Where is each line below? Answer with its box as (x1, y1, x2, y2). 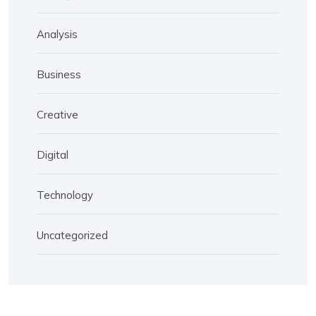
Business (37, 67, 81, 81)
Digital (37, 147, 68, 162)
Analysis (37, 27, 78, 41)
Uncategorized (37, 228, 108, 242)
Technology (37, 188, 93, 202)
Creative (37, 107, 78, 121)
